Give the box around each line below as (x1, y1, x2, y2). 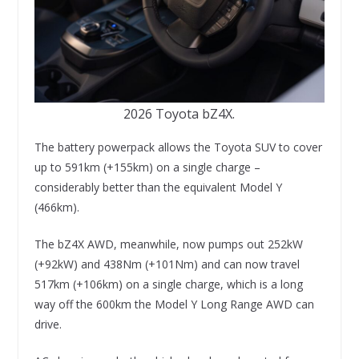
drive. (34, 316, 62, 332)
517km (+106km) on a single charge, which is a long (34, 276, 303, 292)
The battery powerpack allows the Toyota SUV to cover (34, 139, 322, 155)
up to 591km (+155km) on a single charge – (34, 159, 260, 175)
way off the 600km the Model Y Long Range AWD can (34, 296, 314, 312)
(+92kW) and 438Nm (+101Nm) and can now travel (34, 256, 300, 272)
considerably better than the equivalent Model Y (34, 179, 282, 195)
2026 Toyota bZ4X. (123, 104, 236, 123)
